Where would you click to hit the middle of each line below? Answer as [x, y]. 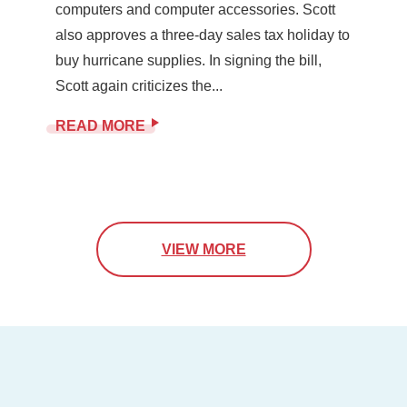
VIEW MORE [203, 250]
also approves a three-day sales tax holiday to [202, 35]
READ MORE [100, 126]
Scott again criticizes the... [139, 86]
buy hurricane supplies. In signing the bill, [188, 61]
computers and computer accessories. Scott [195, 10]
